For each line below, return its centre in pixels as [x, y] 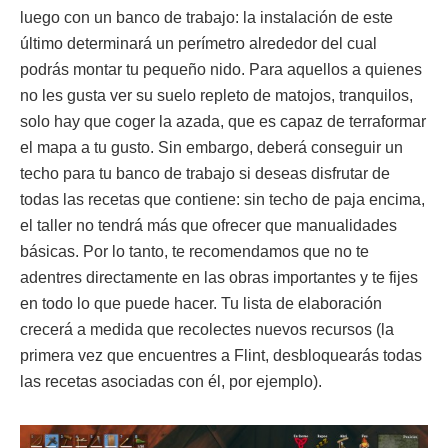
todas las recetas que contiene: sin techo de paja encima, [222, 200]
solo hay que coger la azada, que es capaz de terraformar [223, 122]
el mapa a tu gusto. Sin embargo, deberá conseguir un [211, 148]
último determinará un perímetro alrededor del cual [198, 44]
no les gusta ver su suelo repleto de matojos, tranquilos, [216, 96]
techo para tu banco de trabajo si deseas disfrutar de [205, 174]
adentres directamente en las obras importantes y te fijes [219, 278]
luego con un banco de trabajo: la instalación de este [206, 18]
